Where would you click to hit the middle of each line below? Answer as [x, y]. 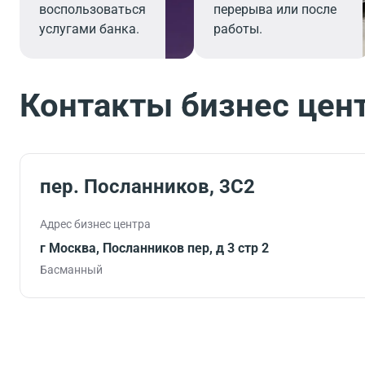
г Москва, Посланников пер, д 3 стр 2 [154, 248]
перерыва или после [275, 9]
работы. [237, 29]
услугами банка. [89, 29]
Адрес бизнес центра [95, 224]
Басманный [71, 270]
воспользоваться [92, 9]
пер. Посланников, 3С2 [147, 187]
